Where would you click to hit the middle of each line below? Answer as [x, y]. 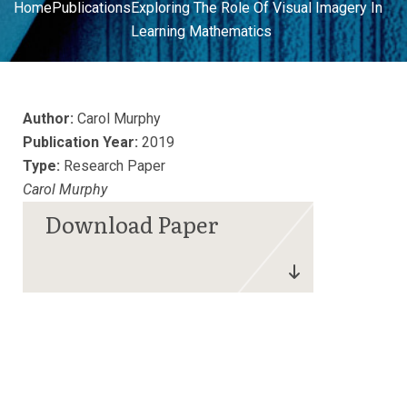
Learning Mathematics [201, 31]
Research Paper [113, 166]
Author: [48, 119]
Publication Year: [80, 142]
